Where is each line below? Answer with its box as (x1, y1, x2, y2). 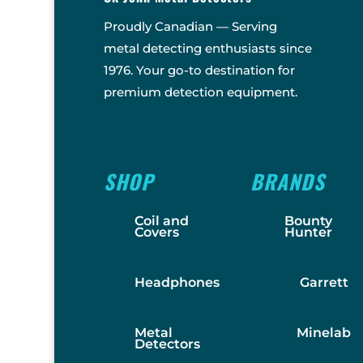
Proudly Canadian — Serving (103, 18, 277, 34)
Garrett (299, 274, 348, 290)
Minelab (297, 324, 352, 340)
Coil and (134, 212, 189, 228)
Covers (134, 224, 179, 240)
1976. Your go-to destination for (103, 62, 295, 78)
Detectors (134, 335, 200, 352)
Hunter (284, 224, 332, 240)
